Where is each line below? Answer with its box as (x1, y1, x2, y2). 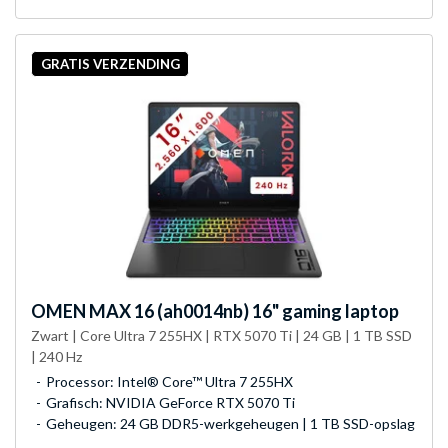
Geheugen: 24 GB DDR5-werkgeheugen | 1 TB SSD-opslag (46, 414, 415, 432)
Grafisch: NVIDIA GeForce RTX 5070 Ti (46, 393, 295, 411)
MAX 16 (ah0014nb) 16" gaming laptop (86, 299, 399, 322)
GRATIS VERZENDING (40, 56, 180, 73)
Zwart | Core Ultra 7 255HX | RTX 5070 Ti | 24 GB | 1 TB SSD (31, 326, 412, 344)
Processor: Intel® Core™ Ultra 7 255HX (46, 372, 293, 390)
